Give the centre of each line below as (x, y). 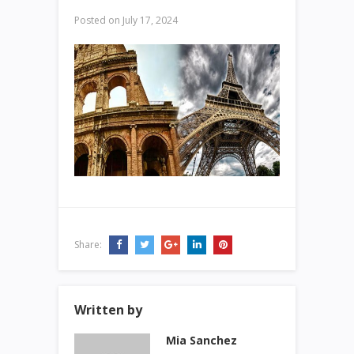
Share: (89, 245)
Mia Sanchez (201, 341)
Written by (108, 310)
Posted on (97, 20)
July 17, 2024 (149, 20)
